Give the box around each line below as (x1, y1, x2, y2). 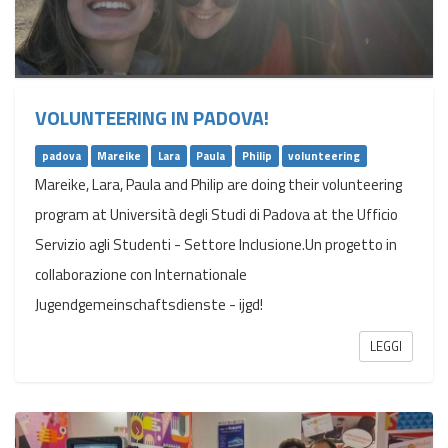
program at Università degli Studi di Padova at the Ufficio (35, 202, 398, 226)
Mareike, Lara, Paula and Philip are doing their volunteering (35, 172, 402, 196)
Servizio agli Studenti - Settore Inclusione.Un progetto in (35, 232, 397, 256)
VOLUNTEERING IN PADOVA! (35, 103, 269, 134)
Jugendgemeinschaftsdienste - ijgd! (35, 292, 263, 316)
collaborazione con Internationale (35, 262, 247, 286)
